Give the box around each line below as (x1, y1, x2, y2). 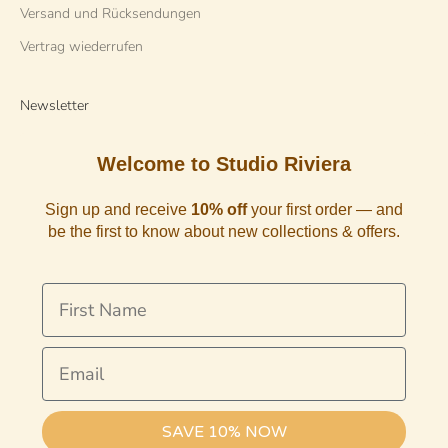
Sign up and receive (45, 201, 191, 219)
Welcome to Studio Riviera (97, 153, 351, 176)
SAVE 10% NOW (161, 422, 287, 443)
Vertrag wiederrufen (20, 37, 143, 57)
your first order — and (251, 201, 403, 219)
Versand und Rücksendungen (20, 4, 201, 24)
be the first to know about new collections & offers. (48, 223, 400, 241)
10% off (191, 201, 251, 219)
